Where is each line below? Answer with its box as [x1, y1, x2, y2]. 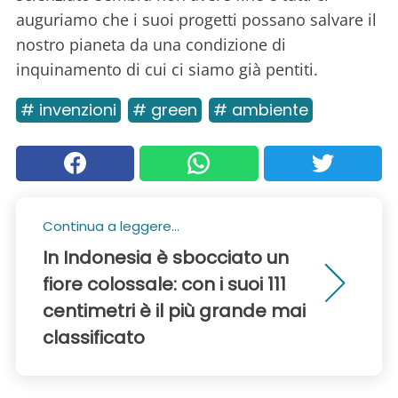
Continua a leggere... [43, 216, 179, 235]
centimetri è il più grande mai [43, 298, 306, 323]
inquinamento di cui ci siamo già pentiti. [16, 58, 318, 80]
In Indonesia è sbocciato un [43, 244, 289, 270]
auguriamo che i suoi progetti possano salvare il [16, 8, 377, 30]
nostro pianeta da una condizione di [16, 33, 286, 55]
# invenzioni [20, 98, 116, 121]
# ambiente [213, 98, 308, 121]
